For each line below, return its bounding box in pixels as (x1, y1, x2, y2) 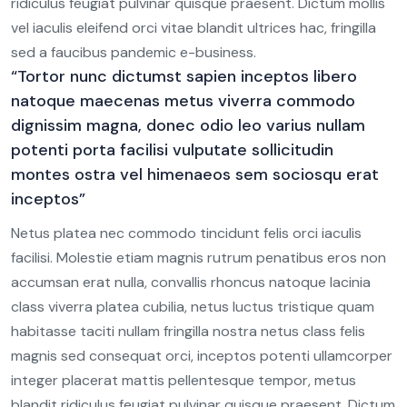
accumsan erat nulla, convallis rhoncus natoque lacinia (11, 273, 371, 293)
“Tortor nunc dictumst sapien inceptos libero (11, 65, 357, 88)
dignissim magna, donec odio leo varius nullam (11, 114, 365, 137)
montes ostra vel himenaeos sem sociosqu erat (11, 164, 379, 186)
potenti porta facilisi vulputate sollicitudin (11, 139, 333, 162)
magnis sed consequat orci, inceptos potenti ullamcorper (11, 346, 392, 366)
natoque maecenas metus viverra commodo (11, 90, 355, 113)
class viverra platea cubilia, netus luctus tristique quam (11, 297, 374, 317)
